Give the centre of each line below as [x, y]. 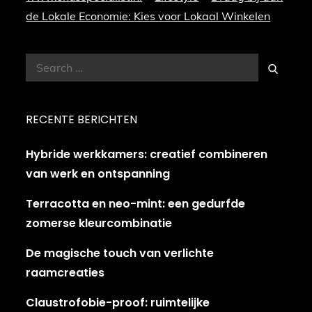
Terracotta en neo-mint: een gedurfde [136, 204]
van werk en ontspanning [98, 174]
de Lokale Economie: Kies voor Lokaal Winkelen [148, 16]
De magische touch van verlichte [120, 253]
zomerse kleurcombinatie [99, 224]
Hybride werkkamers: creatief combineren [147, 155]
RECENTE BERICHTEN [82, 120]
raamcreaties [65, 273]
